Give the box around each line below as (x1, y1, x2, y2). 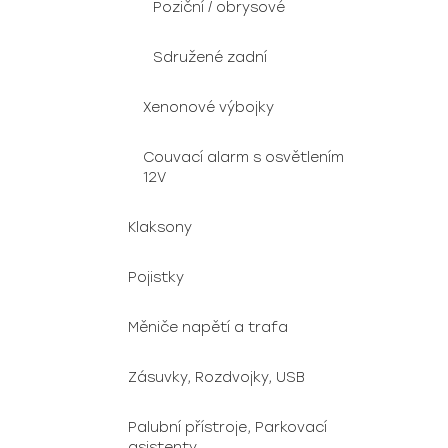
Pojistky (128, 269, 184, 286)
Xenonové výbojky (143, 99, 274, 116)
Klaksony (128, 219, 192, 236)
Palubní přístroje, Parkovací (128, 419, 327, 436)
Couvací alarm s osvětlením (143, 149, 344, 166)
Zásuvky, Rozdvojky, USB (128, 369, 305, 386)
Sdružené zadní (153, 49, 267, 66)
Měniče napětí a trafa (128, 319, 288, 336)
